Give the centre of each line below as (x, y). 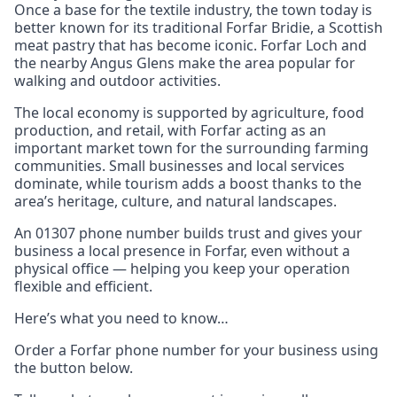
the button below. (74, 368)
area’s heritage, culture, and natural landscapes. (175, 202)
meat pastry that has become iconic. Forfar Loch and (191, 46)
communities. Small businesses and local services (179, 166)
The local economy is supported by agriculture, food (189, 113)
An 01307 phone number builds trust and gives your (188, 234)
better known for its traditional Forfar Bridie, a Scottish (198, 28)
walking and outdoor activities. (117, 81)
